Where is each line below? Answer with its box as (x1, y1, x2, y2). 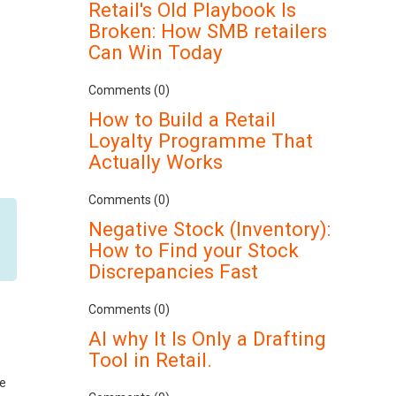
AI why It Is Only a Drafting (88, 327, 327, 350)
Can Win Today (88, 41, 224, 64)
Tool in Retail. (88, 348, 213, 371)
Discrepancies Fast (88, 260, 259, 283)
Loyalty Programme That (88, 129, 314, 152)
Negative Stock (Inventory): (88, 217, 331, 240)
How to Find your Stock (88, 239, 300, 262)
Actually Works (88, 150, 224, 173)
